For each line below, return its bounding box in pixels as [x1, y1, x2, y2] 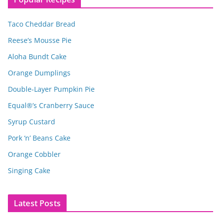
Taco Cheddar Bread [8, 19, 75, 29]
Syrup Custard [8, 116, 55, 126]
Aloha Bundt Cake [8, 51, 67, 61]
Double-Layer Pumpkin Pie [8, 84, 95, 94]
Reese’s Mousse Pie [8, 35, 72, 45]
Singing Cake [8, 165, 50, 175]
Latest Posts [14, 197, 61, 209]
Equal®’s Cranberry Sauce [8, 100, 94, 110]
